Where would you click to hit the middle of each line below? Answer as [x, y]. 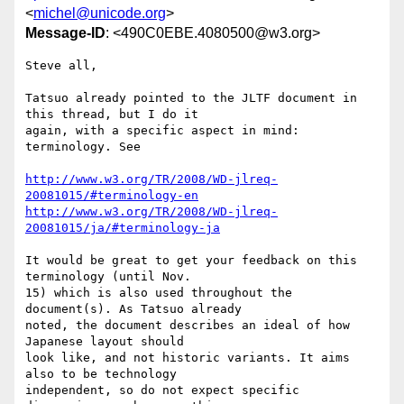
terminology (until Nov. [112, 277]
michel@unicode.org [100, 14]
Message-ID [65, 33]
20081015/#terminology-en [112, 196]
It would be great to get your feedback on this [191, 261]
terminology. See [83, 147]
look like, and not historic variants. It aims [188, 358]
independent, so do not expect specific [162, 390]
